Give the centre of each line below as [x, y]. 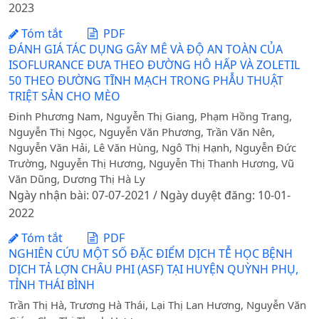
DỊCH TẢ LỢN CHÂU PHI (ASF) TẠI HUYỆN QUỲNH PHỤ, [153, 270]
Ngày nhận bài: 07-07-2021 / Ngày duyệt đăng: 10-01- [150, 195]
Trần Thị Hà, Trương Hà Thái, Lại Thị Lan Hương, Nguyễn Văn [157, 304]
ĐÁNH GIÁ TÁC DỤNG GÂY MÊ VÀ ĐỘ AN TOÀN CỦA [146, 49]
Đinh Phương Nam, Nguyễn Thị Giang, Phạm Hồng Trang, [150, 116]
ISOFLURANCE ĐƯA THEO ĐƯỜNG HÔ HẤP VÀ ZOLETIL [154, 64]
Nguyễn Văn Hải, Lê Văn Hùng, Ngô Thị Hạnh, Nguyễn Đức [152, 147]
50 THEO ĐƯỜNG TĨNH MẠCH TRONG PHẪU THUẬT [146, 80]
